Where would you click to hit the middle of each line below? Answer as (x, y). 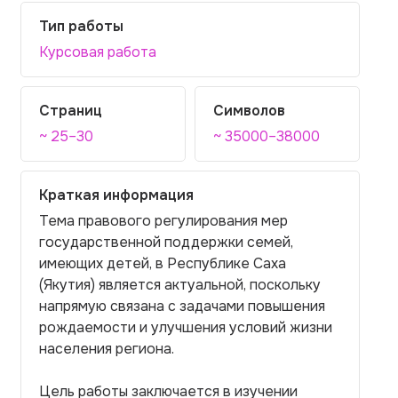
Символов (249, 111)
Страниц (71, 111)
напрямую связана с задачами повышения (182, 306)
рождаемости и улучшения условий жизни (186, 327)
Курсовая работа (98, 52)
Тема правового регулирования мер (163, 221)
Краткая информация (116, 195)
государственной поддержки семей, (166, 242)
